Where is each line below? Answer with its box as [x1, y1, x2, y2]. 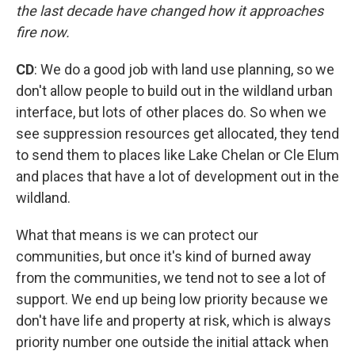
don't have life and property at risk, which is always [16, 312, 331, 329]
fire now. [16, 24, 70, 40]
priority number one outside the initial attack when [16, 334, 329, 350]
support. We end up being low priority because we [16, 291, 328, 307]
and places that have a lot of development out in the [16, 168, 339, 185]
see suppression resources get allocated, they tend [16, 125, 339, 142]
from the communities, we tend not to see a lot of [16, 269, 326, 286]
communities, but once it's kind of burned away [16, 248, 311, 265]
